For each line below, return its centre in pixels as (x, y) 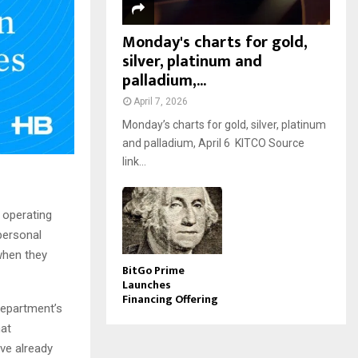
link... (134, 162)
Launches (147, 284)
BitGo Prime (153, 270)
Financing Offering (170, 299)
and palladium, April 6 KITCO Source (213, 143)
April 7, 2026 (161, 102)
